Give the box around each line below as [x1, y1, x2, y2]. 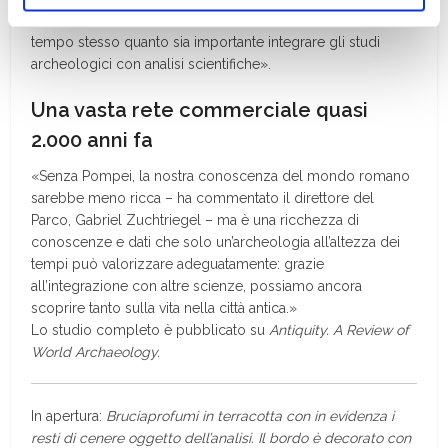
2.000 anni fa [31, 127, 154, 152]
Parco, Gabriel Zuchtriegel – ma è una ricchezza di [31, 211, 360, 228]
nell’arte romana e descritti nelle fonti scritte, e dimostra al [31, 11, 403, 28]
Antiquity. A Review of [269, 321, 410, 338]
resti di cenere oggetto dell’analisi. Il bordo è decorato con [31, 429, 412, 446]
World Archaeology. [31, 343, 161, 360]
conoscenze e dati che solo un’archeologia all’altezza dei [31, 233, 401, 250]
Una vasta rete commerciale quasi [31, 97, 369, 122]
